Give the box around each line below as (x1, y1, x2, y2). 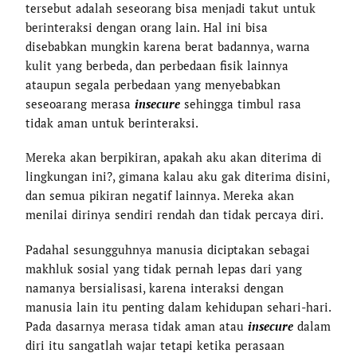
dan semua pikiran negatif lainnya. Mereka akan (25, 187, 295, 204)
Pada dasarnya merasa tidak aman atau (25, 317, 249, 334)
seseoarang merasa (25, 96, 135, 112)
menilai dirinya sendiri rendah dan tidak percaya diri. (25, 206, 324, 223)
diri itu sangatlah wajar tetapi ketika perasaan (25, 336, 285, 353)
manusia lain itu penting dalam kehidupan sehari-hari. (25, 298, 331, 315)
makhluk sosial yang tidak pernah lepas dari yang (25, 260, 303, 277)
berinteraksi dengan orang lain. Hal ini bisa (25, 19, 269, 36)
